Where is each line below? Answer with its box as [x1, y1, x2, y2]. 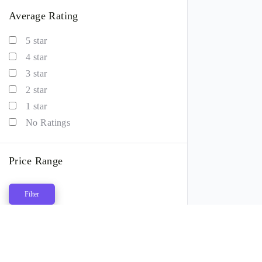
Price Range [9, 155, 63, 167]
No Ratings [26, 118, 71, 127]
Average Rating [9, 10, 78, 22]
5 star [26, 36, 47, 46]
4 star [26, 52, 47, 62]
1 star [26, 101, 47, 111]
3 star [26, 68, 47, 78]
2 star [26, 85, 47, 95]
